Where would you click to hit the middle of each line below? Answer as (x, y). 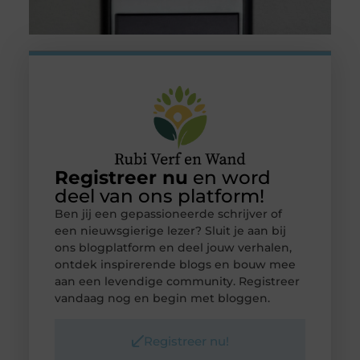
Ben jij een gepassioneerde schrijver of (168, 214)
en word (229, 178)
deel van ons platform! (159, 196)
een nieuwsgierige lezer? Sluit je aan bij (170, 231)
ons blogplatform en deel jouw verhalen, (173, 248)
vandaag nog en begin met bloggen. (162, 299)
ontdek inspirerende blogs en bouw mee (175, 265)
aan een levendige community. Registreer (177, 282)
